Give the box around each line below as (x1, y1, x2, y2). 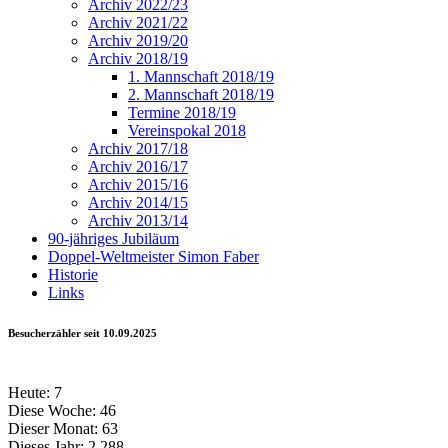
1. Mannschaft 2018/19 (128, 68, 274, 86)
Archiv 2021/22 (88, 14, 188, 32)
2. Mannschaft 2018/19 (128, 86, 274, 104)
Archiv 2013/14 (88, 212, 188, 230)
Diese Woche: (8, 402, 96, 420)
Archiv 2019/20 (88, 32, 188, 50)
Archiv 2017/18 (88, 140, 188, 158)
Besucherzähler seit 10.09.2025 (8, 327, 157, 340)
